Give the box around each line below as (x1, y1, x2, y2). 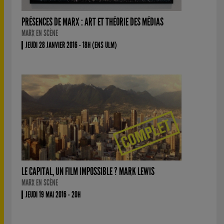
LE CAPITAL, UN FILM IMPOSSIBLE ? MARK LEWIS (21, 164, 154, 178)
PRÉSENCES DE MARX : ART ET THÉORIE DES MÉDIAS (21, 15, 163, 28)
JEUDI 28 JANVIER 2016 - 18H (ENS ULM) (25, 39, 117, 50)
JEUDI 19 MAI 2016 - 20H (25, 189, 80, 200)
